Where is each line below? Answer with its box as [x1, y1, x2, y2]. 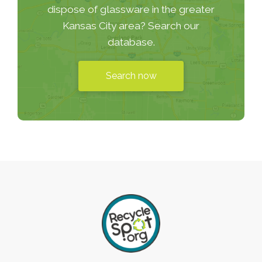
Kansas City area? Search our [63, 20, 199, 32]
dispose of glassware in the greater [47, 4, 215, 16]
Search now [105, 70, 157, 82]
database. [107, 36, 155, 49]
